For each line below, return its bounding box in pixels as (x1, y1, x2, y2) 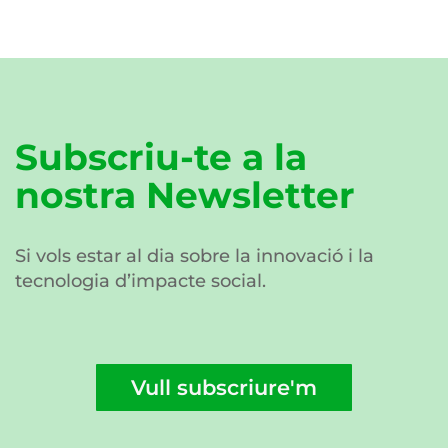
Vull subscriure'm (131, 375, 317, 401)
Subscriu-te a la (15, 134, 307, 179)
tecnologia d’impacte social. (15, 269, 266, 292)
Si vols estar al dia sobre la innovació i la (15, 244, 374, 267)
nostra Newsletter (15, 172, 355, 217)
